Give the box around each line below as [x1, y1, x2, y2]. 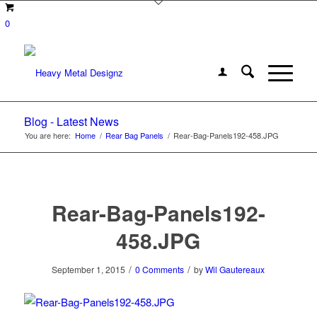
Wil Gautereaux [205, 263, 265, 275]
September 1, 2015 [52, 263, 126, 275]
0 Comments [135, 263, 185, 275]
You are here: [24, 129, 71, 141]
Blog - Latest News [23, 113, 119, 129]
